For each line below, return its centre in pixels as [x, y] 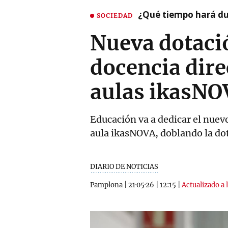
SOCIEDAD [115, 15]
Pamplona [106, 185]
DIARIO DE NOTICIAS [124, 167]
